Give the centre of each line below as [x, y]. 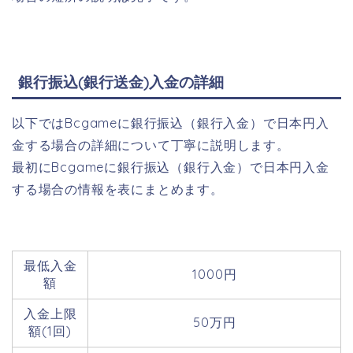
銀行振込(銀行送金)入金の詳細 [121, 82]
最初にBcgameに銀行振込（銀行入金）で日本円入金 [171, 167]
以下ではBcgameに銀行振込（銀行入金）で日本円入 [171, 123]
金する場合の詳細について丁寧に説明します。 [151, 145]
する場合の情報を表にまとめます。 [118, 190]
